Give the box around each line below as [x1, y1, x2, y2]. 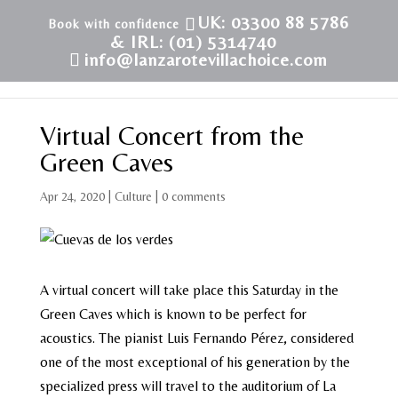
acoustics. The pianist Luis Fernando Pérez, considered [39, 330, 354, 346]
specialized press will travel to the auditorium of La [39, 378, 336, 394]
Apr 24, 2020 [39, 189, 105, 203]
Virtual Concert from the [39, 120, 304, 151]
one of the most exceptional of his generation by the [39, 354, 350, 370]
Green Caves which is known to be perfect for [39, 306, 306, 322]
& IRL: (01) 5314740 [109, 31, 276, 52]
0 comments [161, 189, 226, 203]
